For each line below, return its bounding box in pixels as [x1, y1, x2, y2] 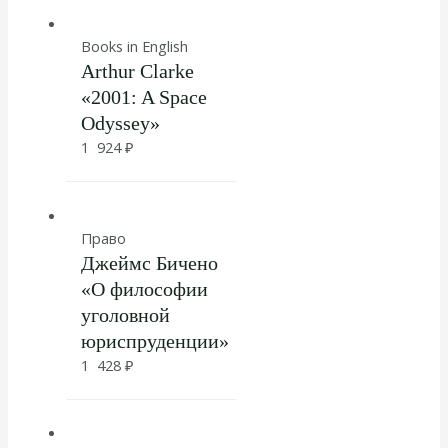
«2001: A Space [80, 85, 207, 108]
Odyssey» [80, 111, 160, 134]
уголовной [80, 303, 170, 326]
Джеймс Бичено [80, 251, 218, 274]
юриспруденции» [80, 329, 229, 352]
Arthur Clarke [80, 59, 194, 82]
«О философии [80, 277, 208, 300]
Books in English [80, 35, 188, 56]
